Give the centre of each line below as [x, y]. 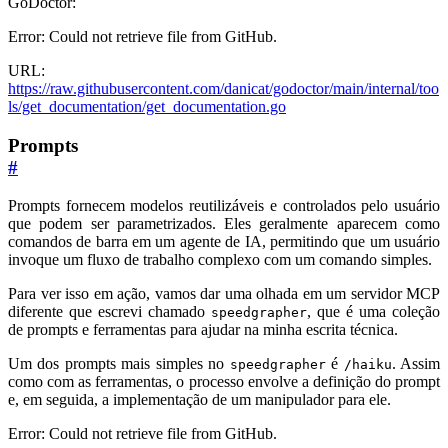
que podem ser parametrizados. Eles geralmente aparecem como [224, 224]
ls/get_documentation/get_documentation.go [147, 106]
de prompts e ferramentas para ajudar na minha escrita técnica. [203, 330]
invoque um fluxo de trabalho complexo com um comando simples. [220, 260]
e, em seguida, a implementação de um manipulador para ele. [199, 400]
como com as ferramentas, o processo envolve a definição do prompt [224, 382]
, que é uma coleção [373, 312]
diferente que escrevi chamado [109, 312]
